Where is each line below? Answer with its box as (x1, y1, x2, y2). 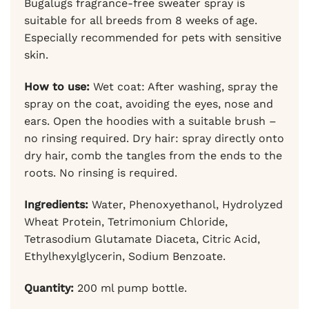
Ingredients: (24, 197, 88, 211)
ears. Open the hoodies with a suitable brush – (24, 114, 277, 128)
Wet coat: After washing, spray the (90, 79, 278, 93)
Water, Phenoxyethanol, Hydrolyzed (88, 197, 283, 211)
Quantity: (24, 281, 74, 295)
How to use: (24, 79, 90, 93)
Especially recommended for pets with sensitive (24, 31, 281, 45)
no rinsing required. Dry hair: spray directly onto (24, 131, 284, 145)
